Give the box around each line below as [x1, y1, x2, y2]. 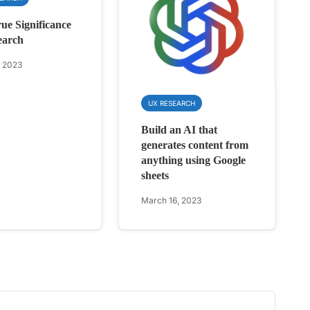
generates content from [141, 139, 249, 152]
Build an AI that [141, 124, 218, 136]
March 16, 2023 [141, 195, 202, 206]
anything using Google [141, 154, 246, 167]
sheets [141, 170, 170, 182]
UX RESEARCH [148, 99, 196, 108]
